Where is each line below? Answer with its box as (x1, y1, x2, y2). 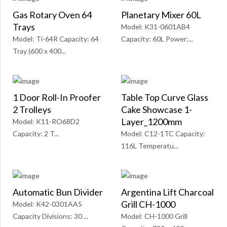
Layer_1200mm (121, 116, 182, 128)
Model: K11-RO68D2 (13, 117, 81, 126)
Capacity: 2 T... (13, 129, 59, 138)
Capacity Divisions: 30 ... (13, 212, 88, 221)
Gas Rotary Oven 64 (13, 9, 92, 21)
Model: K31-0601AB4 (121, 22, 190, 31)
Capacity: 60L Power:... (121, 34, 193, 44)
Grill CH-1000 (121, 199, 175, 210)
